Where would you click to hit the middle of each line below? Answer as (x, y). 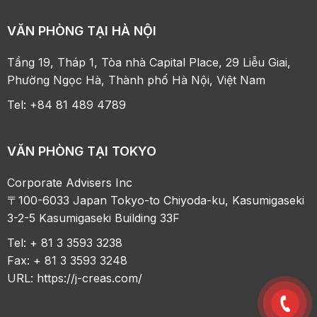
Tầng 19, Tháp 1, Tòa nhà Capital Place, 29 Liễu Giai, (149, 62)
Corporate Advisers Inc (70, 182)
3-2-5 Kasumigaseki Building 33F (94, 218)
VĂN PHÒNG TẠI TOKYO (82, 151)
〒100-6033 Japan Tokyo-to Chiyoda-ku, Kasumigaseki (156, 200)
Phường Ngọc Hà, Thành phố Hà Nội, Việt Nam (137, 80)
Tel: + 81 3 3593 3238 (65, 242)
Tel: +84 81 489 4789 (67, 104)
